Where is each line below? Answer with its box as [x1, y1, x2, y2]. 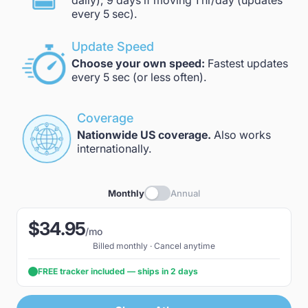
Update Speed [71, 39, 154, 54]
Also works [211, 128, 271, 142]
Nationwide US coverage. [77, 128, 211, 142]
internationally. [77, 142, 151, 155]
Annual [170, 188, 200, 199]
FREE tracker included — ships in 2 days [38, 266, 198, 276]
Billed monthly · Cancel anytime [93, 241, 215, 251]
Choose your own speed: [71, 56, 205, 70]
